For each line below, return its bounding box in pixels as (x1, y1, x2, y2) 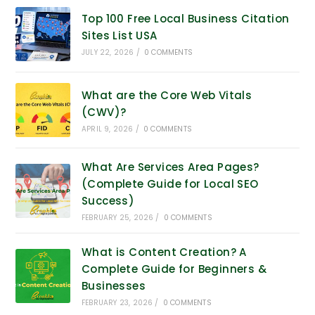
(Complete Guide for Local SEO (81, 176, 259, 192)
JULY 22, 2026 (81, 47, 134, 58)
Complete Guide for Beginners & (81, 262, 266, 277)
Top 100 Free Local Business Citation (81, 11, 290, 27)
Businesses (81, 278, 146, 294)
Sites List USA (81, 28, 157, 44)
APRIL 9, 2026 (81, 123, 134, 134)
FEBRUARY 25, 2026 (81, 212, 154, 224)
